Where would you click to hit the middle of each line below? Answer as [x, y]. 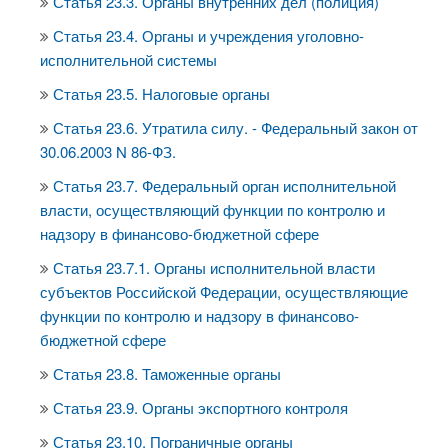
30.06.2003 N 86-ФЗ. [108, 151]
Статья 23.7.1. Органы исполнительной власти [214, 267]
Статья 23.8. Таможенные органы [167, 373]
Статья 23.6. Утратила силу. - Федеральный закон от [235, 127]
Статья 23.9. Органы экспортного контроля [200, 407]
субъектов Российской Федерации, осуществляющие [224, 291]
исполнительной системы [128, 59]
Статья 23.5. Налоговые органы [161, 93]
